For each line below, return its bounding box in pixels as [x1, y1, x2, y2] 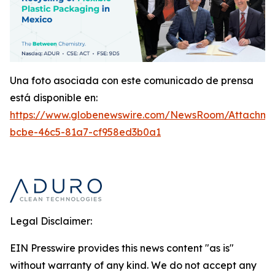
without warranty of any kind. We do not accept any [10, 258, 257, 271]
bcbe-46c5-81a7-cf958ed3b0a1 [10, 125, 161, 138]
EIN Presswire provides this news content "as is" [10, 241, 234, 254]
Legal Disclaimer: [10, 214, 92, 227]
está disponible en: [10, 91, 98, 104]
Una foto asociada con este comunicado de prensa [10, 74, 254, 87]
